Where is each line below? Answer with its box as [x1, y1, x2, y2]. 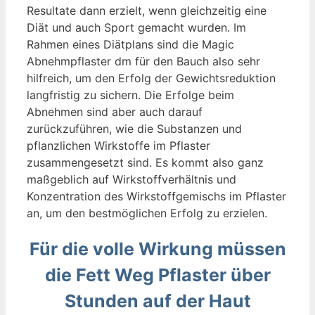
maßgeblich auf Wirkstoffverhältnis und [27, 172, 236, 186]
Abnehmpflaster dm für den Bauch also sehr [27, 53, 260, 68]
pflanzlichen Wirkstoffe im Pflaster [27, 138, 210, 153]
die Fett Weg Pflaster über [44, 264, 271, 285]
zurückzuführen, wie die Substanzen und [27, 121, 242, 136]
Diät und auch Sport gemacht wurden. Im [27, 20, 246, 34]
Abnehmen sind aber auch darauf [27, 104, 202, 119]
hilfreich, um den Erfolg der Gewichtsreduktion [27, 70, 276, 85]
